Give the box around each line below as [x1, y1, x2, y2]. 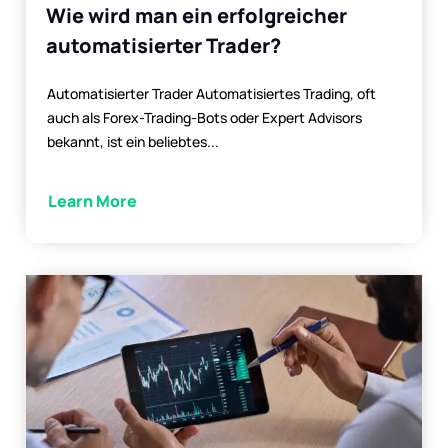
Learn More [48, 190, 137, 213]
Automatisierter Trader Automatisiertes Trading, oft [47, 84, 376, 104]
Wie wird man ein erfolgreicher [46, 2, 347, 30]
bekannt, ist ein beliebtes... [47, 132, 219, 152]
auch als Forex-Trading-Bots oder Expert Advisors [47, 108, 362, 128]
